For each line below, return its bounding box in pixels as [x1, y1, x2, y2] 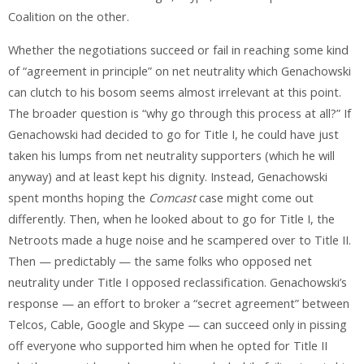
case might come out [196, 189, 314, 206]
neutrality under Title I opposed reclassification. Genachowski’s [8, 274, 347, 290]
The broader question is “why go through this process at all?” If [8, 105, 351, 121]
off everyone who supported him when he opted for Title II [8, 337, 327, 353]
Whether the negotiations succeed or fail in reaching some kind [8, 41, 349, 58]
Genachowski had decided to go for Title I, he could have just [8, 126, 339, 142]
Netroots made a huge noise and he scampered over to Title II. [8, 232, 351, 248]
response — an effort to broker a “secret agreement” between [8, 295, 349, 311]
